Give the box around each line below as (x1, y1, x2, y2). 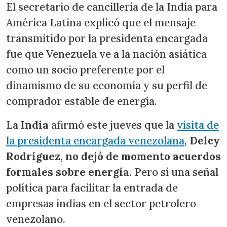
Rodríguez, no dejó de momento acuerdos (6, 149, 221, 163)
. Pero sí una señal (129, 165, 218, 179)
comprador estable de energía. (6, 94, 157, 108)
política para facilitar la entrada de (6, 180, 178, 195)
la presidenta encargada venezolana (6, 133, 184, 147)
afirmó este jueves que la (49, 118, 177, 132)
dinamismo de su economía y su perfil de (6, 78, 207, 92)
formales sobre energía (6, 165, 129, 179)
